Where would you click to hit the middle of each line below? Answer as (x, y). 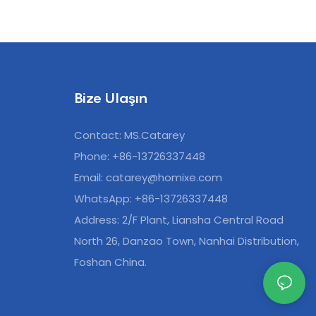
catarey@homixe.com (164, 178)
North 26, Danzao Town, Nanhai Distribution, (187, 241)
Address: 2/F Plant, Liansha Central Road (179, 220)
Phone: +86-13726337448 (140, 157)
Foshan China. (111, 262)
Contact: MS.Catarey (130, 135)
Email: (90, 178)
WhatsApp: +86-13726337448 (151, 199)
